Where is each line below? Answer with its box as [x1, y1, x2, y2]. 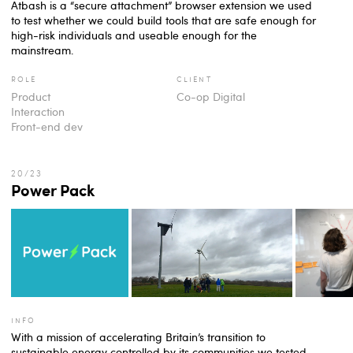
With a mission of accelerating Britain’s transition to [11, 329, 266, 345]
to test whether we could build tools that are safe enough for [11, 12, 316, 28]
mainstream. [11, 42, 73, 58]
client [176, 72, 212, 85]
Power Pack [11, 178, 95, 200]
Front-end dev [11, 118, 83, 134]
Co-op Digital [176, 88, 245, 104]
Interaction [11, 103, 65, 119]
